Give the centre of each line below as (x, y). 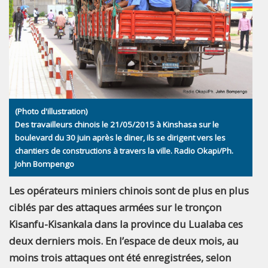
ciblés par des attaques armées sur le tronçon (115, 207)
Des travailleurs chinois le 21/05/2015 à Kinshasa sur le (117, 124)
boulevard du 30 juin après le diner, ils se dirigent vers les (120, 137)
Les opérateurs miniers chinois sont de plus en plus (129, 190)
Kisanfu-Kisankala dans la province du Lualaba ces (126, 224)
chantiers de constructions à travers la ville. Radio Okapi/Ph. (124, 150)
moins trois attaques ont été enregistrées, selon (120, 257)
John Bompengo (45, 164)
